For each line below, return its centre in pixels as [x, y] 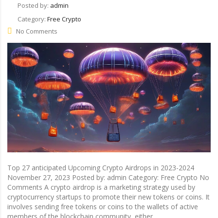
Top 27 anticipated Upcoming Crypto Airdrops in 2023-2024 [101, 167]
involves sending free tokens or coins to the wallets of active [103, 206]
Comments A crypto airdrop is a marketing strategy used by [101, 187]
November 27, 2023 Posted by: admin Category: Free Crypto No [108, 177]
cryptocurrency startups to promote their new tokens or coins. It [109, 197]
